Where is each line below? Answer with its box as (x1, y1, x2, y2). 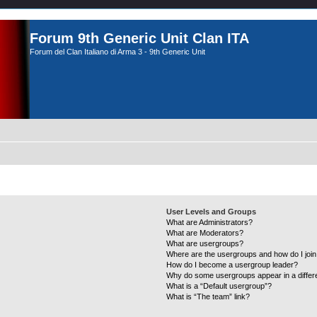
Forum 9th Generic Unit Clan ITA (30, 30, 249, 46)
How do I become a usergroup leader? (166, 260, 299, 269)
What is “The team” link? (166, 292, 250, 301)
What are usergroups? (166, 239, 244, 248)
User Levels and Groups (166, 207, 257, 216)
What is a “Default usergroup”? (166, 282, 272, 290)
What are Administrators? (166, 218, 253, 226)
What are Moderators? (166, 229, 244, 237)
